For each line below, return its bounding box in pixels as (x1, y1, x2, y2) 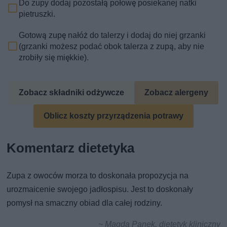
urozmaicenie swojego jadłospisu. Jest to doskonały (7, 184, 194, 194)
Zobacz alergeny (144, 87, 208, 97)
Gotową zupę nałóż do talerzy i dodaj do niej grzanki (19, 30, 206, 40)
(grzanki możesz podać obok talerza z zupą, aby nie (19, 41, 205, 51)
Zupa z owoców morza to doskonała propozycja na (7, 170, 189, 180)
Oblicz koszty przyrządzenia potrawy (43, 110, 183, 121)
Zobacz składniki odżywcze (18, 87, 124, 97)
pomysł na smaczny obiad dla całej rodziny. (7, 198, 163, 208)
